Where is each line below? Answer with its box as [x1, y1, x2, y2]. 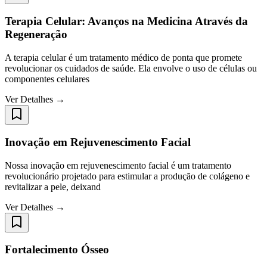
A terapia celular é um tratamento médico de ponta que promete [5, 52, 242, 63]
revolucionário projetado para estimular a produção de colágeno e [5, 170, 250, 181]
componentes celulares [5, 74, 89, 85]
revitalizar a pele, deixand [5, 181, 101, 192]
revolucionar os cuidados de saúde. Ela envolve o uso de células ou [5, 63, 257, 74]
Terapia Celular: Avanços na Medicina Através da [5, 15, 248, 28]
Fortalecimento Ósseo [5, 243, 109, 256]
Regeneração [5, 28, 67, 41]
